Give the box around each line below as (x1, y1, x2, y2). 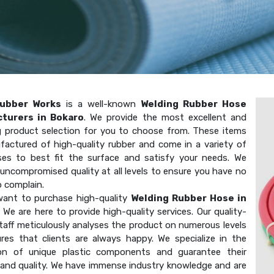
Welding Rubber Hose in (131, 192, 246, 204)
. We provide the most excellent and (84, 111, 246, 123)
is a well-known (61, 98, 141, 109)
